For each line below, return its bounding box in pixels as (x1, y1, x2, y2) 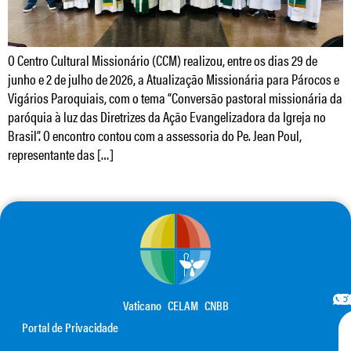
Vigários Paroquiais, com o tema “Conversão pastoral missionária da (8, 87, 342, 107)
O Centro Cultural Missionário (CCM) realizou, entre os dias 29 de (8, 49, 317, 70)
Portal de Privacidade (22, 317, 118, 336)
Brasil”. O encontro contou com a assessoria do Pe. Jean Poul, (8, 125, 302, 145)
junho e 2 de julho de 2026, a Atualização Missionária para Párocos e (8, 68, 339, 89)
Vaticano (122, 295, 161, 314)
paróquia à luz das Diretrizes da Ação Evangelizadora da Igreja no (8, 106, 326, 126)
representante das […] (8, 143, 114, 164)
